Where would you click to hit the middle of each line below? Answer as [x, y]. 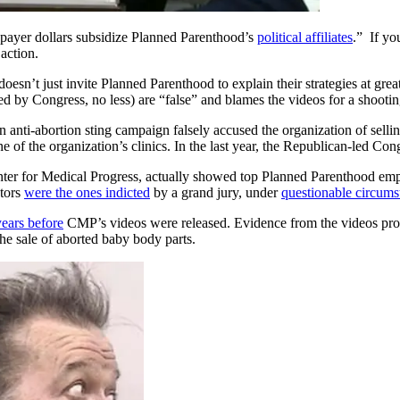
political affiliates [305, 37]
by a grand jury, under [216, 192]
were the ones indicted [87, 192]
